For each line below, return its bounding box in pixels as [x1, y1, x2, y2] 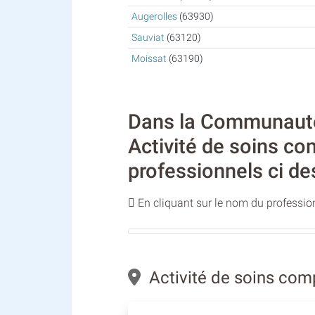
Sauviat [131, 32, 165, 44]
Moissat [131, 53, 167, 65]
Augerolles [131, 11, 177, 23]
